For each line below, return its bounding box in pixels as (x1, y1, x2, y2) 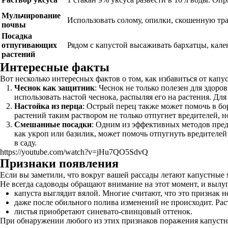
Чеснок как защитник (14, 83, 95, 92)
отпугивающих (2, 41, 57, 49)
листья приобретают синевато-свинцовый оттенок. (14, 207, 192, 216)
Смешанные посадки (14, 120, 92, 129)
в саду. (14, 138, 37, 147)
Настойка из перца (14, 102, 82, 110)
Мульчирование (2, 11, 61, 20)
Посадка (2, 32, 32, 40)
